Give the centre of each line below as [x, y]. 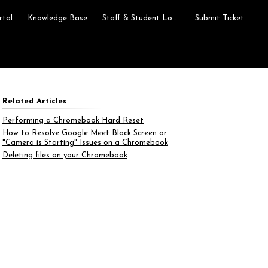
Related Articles [34, 101]
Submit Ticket [220, 18]
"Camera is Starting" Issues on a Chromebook [85, 143]
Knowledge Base [57, 18]
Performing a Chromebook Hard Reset [73, 121]
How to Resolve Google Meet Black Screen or [84, 133]
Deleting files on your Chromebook [65, 155]
